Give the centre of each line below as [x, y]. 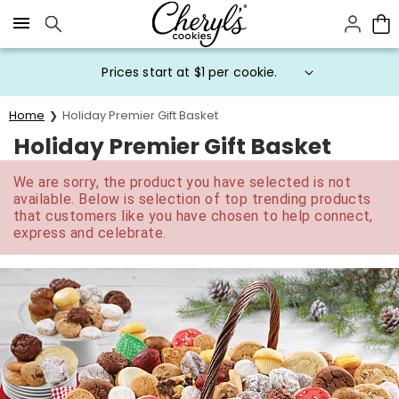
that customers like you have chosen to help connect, [193, 216]
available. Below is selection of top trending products [192, 199]
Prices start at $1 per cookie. [190, 72]
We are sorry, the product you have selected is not [183, 182]
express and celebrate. [90, 233]
